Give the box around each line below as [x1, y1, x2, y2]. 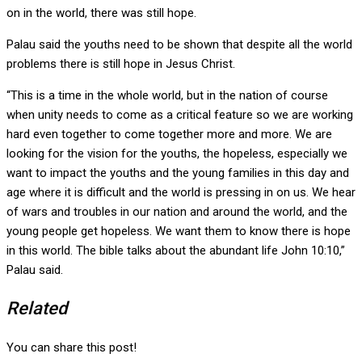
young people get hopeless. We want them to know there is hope [6, 224, 351, 239]
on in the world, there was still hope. [6, 6, 196, 21]
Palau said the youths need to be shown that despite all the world [6, 37, 352, 53]
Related [6, 298, 67, 319]
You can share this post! [6, 340, 137, 356]
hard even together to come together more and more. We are [6, 127, 332, 142]
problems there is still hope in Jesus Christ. [6, 57, 235, 72]
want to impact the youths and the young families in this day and [6, 166, 349, 181]
